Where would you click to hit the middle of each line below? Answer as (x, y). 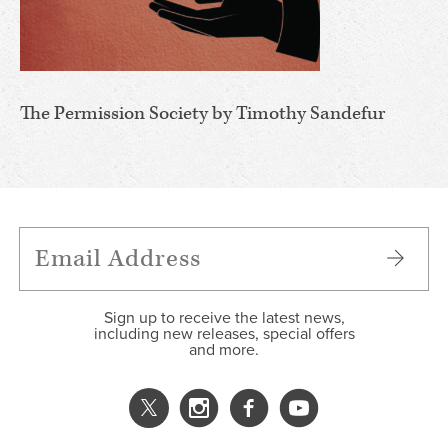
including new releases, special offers (224, 333)
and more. (224, 349)
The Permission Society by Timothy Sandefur (202, 113)
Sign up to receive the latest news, (224, 317)
